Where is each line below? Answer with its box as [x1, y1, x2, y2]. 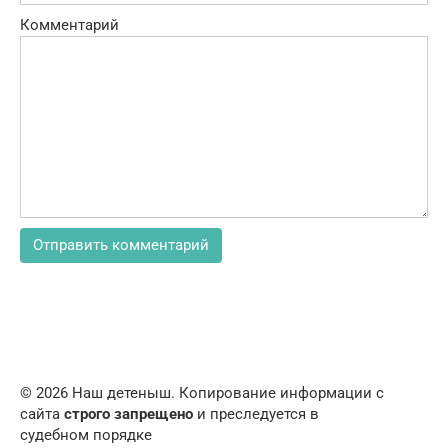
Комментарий [20, 16, 119, 35]
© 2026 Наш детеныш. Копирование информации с [20, 384, 384, 403]
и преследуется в [193, 405, 319, 424]
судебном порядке [20, 426, 152, 445]
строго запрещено [64, 405, 193, 424]
